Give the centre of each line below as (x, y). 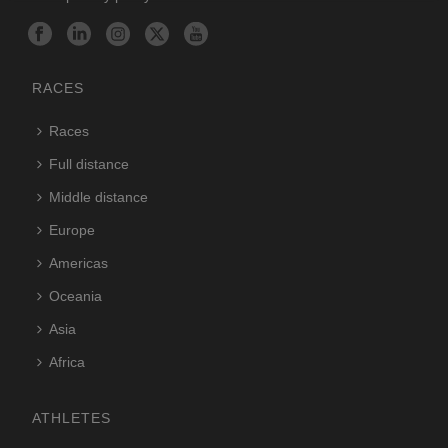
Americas (79, 262)
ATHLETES (72, 417)
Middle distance (99, 196)
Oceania (76, 295)
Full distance (89, 163)
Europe (72, 229)
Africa (67, 361)
